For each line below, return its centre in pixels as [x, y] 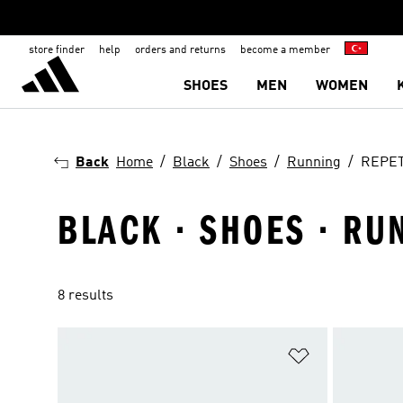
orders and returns [180, 50]
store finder [57, 50]
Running [314, 163]
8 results [85, 296]
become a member [285, 50]
